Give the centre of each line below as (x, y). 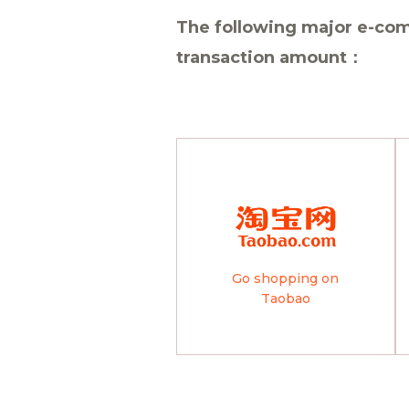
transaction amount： (270, 57)
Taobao (285, 298)
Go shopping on (286, 278)
